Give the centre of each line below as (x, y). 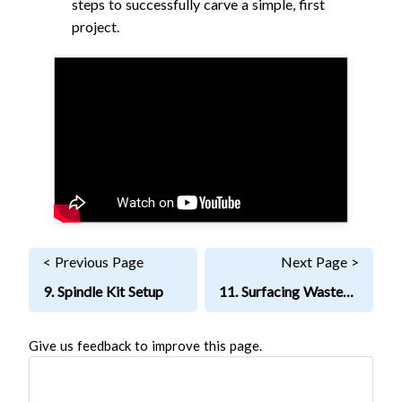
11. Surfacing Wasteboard (348, 292)
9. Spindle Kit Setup (103, 292)
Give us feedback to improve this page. (145, 346)
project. (96, 26)
